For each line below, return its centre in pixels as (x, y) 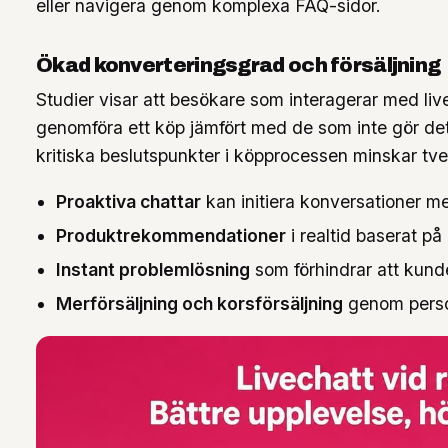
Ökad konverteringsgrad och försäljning (238, 65)
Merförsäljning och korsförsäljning (199, 303)
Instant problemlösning (153, 269)
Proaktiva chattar (128, 201)
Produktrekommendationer (171, 235)
